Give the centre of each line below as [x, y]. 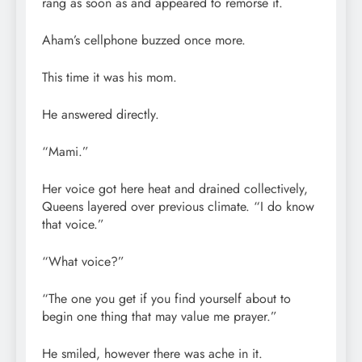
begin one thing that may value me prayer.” [160, 316]
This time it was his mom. [109, 77]
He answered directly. [101, 114]
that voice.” [73, 224]
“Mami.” [65, 151]
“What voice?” [83, 261]
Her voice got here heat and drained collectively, [175, 188]
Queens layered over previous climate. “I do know [178, 206]
